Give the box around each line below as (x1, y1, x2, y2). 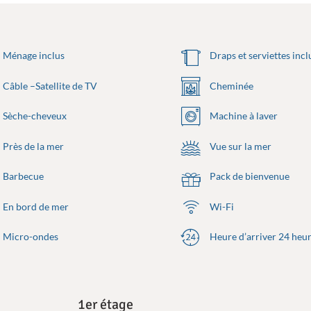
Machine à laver (208, 110, 278, 122)
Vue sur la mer (208, 140, 272, 152)
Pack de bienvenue (208, 170, 290, 183)
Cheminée (208, 79, 254, 92)
